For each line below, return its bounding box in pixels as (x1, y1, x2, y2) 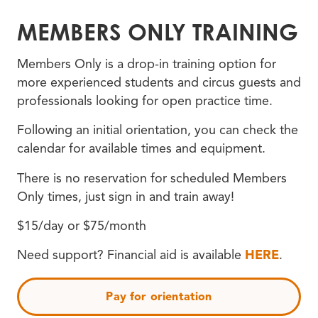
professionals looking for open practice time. (17, 93, 273, 109)
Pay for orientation (106, 289, 212, 304)
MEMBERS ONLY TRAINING (17, 17, 298, 45)
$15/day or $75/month (17, 217, 146, 234)
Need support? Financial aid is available (17, 247, 245, 263)
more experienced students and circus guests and (17, 75, 301, 91)
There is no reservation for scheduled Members (17, 170, 287, 186)
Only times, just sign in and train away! (17, 188, 234, 204)
